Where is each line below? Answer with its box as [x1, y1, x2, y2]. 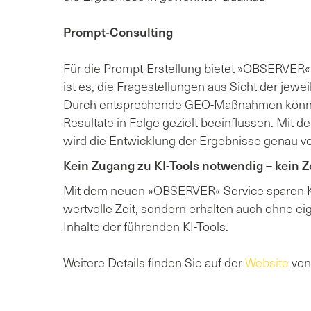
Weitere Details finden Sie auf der [63, 253, 245, 271]
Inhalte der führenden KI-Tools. [63, 217, 231, 235]
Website [245, 253, 289, 271]
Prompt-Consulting [63, 22, 173, 41]
